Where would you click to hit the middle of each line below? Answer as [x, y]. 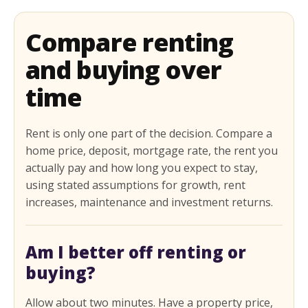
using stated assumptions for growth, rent [135, 185]
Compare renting [130, 43]
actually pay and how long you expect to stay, [142, 168]
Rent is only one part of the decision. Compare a [149, 134]
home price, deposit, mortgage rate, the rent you [152, 151]
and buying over [124, 70]
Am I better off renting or [136, 252]
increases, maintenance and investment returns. [149, 202]
